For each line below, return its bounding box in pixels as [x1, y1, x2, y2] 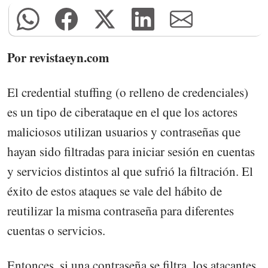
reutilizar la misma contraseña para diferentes [7, 202, 234, 220]
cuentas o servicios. [7, 222, 105, 239]
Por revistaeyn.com [7, 48, 109, 67]
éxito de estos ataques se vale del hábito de [7, 182, 222, 200]
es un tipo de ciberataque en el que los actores [7, 103, 237, 121]
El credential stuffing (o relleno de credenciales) [7, 84, 248, 101]
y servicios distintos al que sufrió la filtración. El [7, 163, 253, 180]
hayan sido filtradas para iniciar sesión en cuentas [7, 143, 255, 160]
